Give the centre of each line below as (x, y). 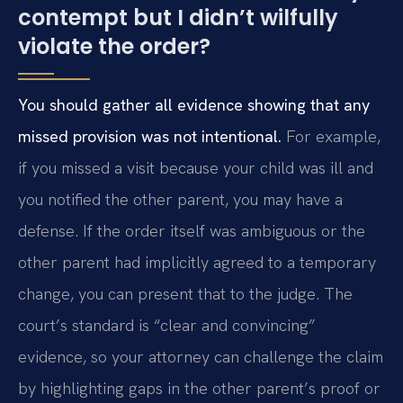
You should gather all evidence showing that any (194, 104)
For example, (331, 136)
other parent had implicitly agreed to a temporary (197, 262)
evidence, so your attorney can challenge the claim (201, 356)
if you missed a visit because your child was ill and (196, 167)
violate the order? (114, 46)
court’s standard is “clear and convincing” (166, 325)
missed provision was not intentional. (150, 136)
